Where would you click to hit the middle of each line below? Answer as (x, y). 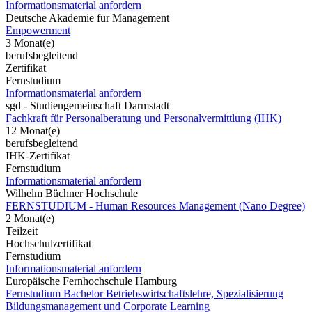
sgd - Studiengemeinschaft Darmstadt (87, 105)
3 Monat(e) (30, 42)
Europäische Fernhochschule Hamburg (91, 281)
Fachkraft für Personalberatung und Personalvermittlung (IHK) (143, 118)
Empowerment (38, 30)
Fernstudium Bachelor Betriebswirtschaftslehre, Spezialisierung (145, 293)
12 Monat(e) (33, 130)
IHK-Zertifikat (38, 155)
